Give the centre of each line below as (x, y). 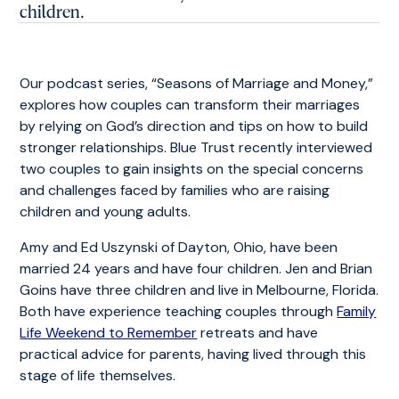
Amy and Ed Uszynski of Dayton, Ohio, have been (179, 247)
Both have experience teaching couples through (179, 311)
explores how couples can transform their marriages (190, 104)
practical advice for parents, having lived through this (193, 354)
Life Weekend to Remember (109, 332)
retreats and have (258, 332)
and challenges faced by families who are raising (175, 190)
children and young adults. (106, 211)
